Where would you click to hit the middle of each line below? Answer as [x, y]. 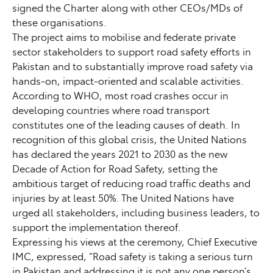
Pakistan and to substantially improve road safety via [133, 66]
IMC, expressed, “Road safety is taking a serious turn [133, 256]
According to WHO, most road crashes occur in [120, 95]
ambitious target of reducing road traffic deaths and [131, 183]
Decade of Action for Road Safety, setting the [115, 168]
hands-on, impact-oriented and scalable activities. [128, 81]
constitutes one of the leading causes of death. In [126, 125]
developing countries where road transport [111, 110]
